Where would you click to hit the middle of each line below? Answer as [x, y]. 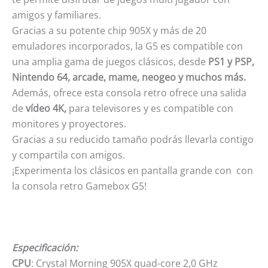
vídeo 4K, [46, 108]
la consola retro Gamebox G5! [79, 186]
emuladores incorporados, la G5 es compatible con [127, 46]
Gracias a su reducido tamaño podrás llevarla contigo [133, 139]
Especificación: [45, 247]
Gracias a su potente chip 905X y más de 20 [109, 30]
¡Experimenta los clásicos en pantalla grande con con [133, 170]
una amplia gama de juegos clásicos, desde [109, 61]
